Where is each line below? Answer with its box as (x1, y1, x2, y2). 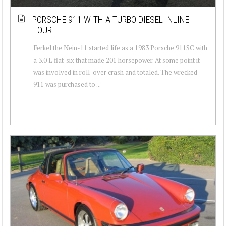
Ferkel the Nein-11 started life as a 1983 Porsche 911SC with (33, 43, 207, 52)
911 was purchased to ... (33, 79, 101, 89)
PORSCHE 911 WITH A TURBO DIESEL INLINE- (32, 14, 192, 25)
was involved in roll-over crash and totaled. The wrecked (33, 67, 197, 77)
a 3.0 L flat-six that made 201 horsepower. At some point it (33, 55, 200, 65)
